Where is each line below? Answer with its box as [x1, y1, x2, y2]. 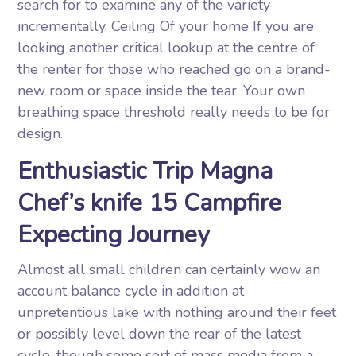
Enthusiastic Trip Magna [17, 155, 273, 188]
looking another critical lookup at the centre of [17, 38, 315, 57]
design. [17, 124, 64, 143]
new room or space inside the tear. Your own [17, 81, 306, 100]
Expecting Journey [17, 219, 210, 251]
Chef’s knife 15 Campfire [17, 187, 282, 219]
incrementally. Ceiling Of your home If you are [17, 17, 315, 36]
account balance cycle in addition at [17, 281, 245, 300]
